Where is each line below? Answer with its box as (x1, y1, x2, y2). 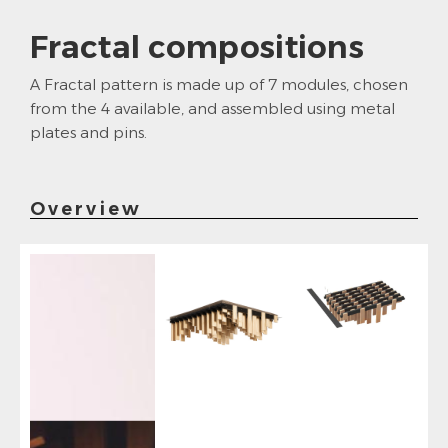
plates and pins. (30, 123, 147, 143)
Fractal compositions (30, 28, 364, 67)
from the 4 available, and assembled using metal (30, 99, 395, 119)
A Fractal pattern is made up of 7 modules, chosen (30, 75, 408, 95)
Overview (30, 198, 142, 221)
